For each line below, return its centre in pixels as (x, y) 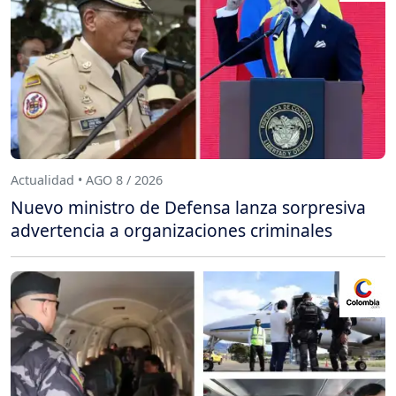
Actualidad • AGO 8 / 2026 (87, 180)
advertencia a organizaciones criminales (171, 231)
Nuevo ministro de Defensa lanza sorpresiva (188, 208)
